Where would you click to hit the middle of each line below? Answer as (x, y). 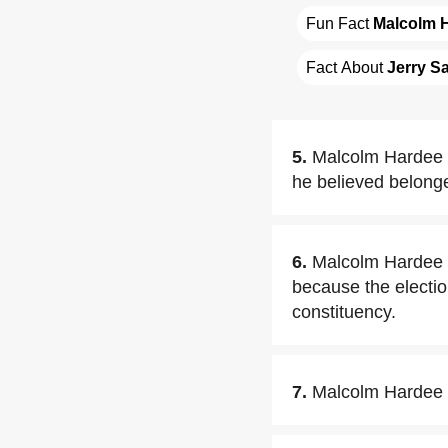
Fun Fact (339, 23)
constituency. (344, 312)
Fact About (346, 67)
